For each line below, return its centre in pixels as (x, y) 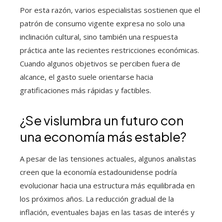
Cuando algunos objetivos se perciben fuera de (100, 63)
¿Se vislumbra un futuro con (102, 120)
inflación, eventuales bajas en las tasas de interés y (107, 212)
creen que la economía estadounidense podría (98, 172)
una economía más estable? (103, 136)
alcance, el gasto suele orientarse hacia (86, 77)
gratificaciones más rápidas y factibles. (85, 90)
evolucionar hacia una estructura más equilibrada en (107, 185)
